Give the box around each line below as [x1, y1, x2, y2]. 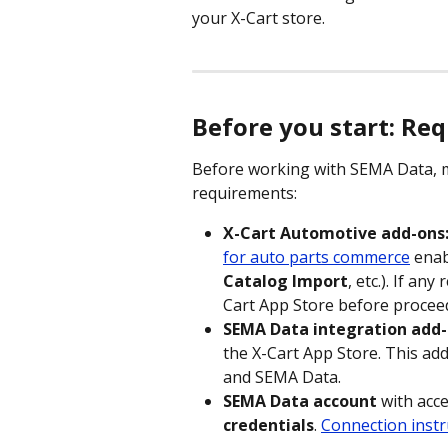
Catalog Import [223, 269, 348, 292]
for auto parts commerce [223, 245, 410, 268]
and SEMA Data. [223, 365, 341, 388]
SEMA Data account [223, 389, 377, 412]
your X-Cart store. [192, 7, 329, 29]
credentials [223, 413, 314, 436]
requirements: [192, 181, 297, 204]
